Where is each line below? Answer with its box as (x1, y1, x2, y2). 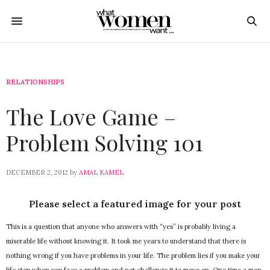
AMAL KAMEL (79, 168, 124, 177)
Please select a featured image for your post (29, 198, 241, 210)
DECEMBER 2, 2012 (6, 168, 68, 177)
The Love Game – (6, 102, 176, 131)
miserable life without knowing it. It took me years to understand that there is (6, 237, 246, 246)
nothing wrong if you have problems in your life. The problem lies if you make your (6, 251, 260, 260)
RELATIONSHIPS (6, 78, 64, 86)
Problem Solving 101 (6, 128, 203, 157)
